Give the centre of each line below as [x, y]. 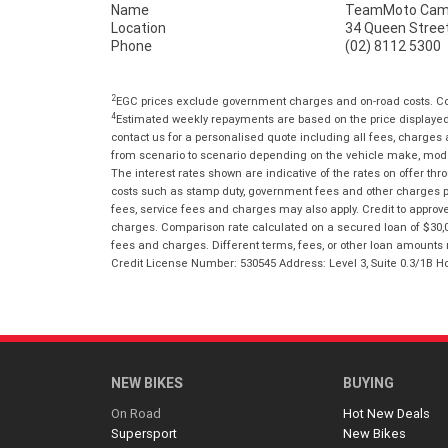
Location [138, 28]
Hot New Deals [387, 414]
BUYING [369, 383]
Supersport [144, 434]
